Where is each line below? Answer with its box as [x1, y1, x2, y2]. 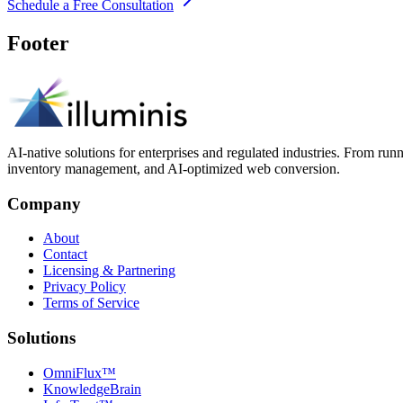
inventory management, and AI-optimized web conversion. [7, 160, 340, 176]
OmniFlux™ [43, 364, 116, 381]
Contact [43, 246, 87, 263]
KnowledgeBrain [43, 381, 141, 397]
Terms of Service [43, 295, 139, 311]
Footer [7, 31, 69, 56]
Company [7, 193, 81, 213]
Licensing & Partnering [43, 263, 175, 279]
